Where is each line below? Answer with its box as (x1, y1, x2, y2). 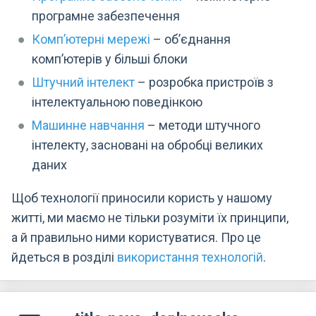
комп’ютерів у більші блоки (32, 51, 188, 66)
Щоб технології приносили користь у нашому (11, 190, 272, 206)
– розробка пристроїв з (135, 74, 274, 90)
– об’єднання (150, 31, 231, 47)
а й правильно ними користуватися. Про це (11, 230, 261, 245)
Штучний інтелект (32, 74, 135, 90)
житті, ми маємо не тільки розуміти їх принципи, (11, 210, 288, 226)
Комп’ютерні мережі (32, 31, 151, 47)
